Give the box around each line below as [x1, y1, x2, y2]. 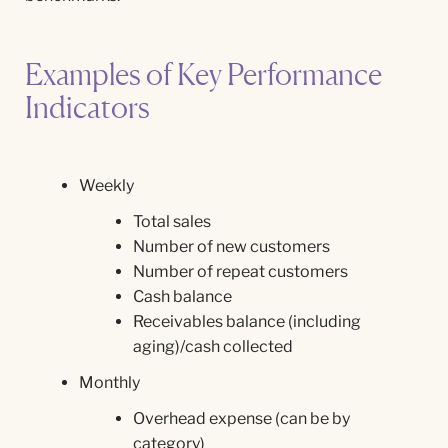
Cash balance [133, 287, 232, 306]
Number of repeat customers [133, 262, 348, 281]
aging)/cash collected [133, 337, 293, 356]
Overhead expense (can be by [133, 409, 350, 428]
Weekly [79, 176, 134, 195]
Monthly [79, 373, 140, 392]
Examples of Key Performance [25, 56, 382, 92]
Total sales [133, 212, 211, 231]
